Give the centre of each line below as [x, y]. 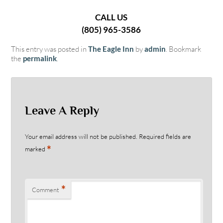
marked [36, 149]
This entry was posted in [49, 49]
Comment [46, 190]
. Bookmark [183, 49]
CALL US [111, 17]
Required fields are [165, 137]
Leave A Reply [62, 111]
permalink [40, 58]
